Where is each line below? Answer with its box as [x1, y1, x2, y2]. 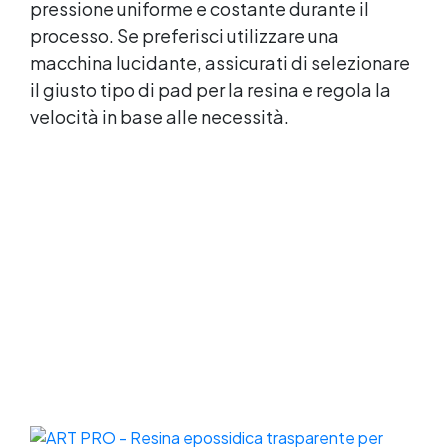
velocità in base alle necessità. [30, 104, 289, 128]
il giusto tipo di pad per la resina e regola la [30, 77, 391, 101]
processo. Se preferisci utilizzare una [30, 23, 339, 47]
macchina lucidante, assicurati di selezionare [30, 50, 410, 74]
